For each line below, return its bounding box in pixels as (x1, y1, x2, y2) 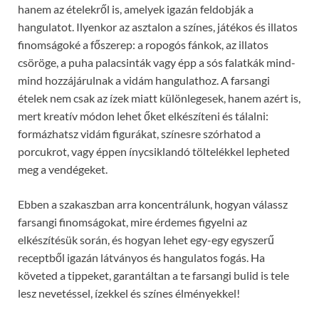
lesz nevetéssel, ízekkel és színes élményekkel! (18, 286, 240, 300)
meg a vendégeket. (18, 162, 108, 176)
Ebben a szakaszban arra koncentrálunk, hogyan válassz (18, 197, 288, 211)
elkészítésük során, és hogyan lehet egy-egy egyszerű (18, 232, 274, 246)
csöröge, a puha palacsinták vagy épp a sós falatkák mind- (18, 55, 296, 69)
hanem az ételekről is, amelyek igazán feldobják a (18, 1, 253, 16)
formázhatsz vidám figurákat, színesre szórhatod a (18, 126, 261, 140)
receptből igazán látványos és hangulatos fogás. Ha (18, 250, 265, 264)
